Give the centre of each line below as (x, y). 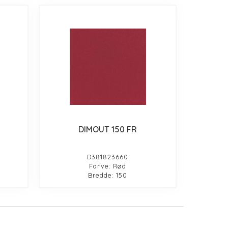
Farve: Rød (108, 166)
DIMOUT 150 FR (108, 129)
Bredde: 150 (108, 175)
